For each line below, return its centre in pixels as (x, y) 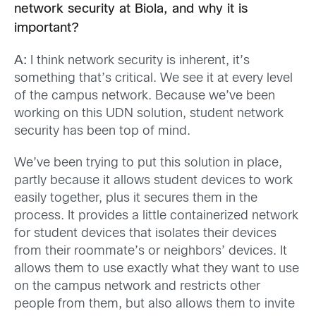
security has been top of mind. (102, 131)
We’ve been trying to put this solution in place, (148, 164)
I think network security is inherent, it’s (140, 61)
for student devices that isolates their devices (145, 234)
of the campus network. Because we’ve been (145, 96)
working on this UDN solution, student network (149, 114)
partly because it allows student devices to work (153, 181)
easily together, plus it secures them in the (136, 199)
